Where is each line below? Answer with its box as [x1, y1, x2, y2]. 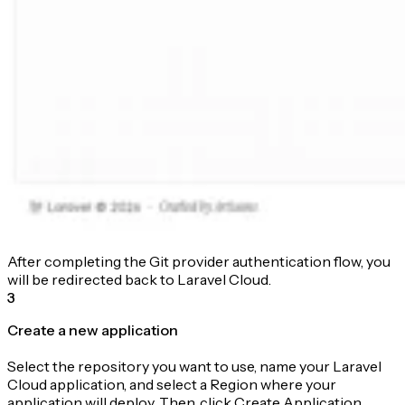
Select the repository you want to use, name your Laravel [7, 356, 381, 375]
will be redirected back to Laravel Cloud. [7, 269, 271, 288]
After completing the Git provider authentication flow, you [7, 251, 391, 270]
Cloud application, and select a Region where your [7, 374, 336, 393]
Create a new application [7, 320, 178, 339]
